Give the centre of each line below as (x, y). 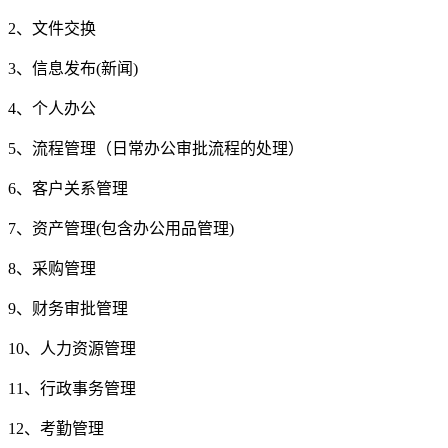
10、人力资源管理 (72, 348)
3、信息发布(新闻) (73, 68)
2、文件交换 (52, 28)
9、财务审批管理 (68, 308)
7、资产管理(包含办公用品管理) (123, 228)
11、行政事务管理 (72, 388)
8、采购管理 (52, 268)
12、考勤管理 (56, 428)
